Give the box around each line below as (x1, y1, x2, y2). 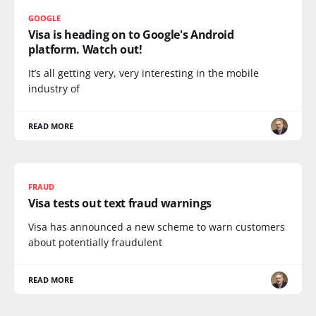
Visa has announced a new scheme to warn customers (28, 220, 285, 233)
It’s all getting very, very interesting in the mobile (28, 66, 259, 80)
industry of (28, 82, 80, 95)
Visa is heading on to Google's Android (28, 27, 234, 42)
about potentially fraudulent (28, 236, 162, 249)
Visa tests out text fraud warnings (28, 195, 212, 211)
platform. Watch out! (28, 42, 142, 57)
